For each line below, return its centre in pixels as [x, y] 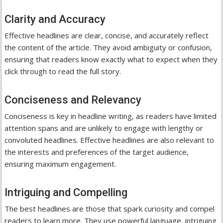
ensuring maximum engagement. [60, 164]
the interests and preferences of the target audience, [97, 152]
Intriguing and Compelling [66, 192]
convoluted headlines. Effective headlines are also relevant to [110, 140]
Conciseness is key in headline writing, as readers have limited [111, 116]
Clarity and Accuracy [55, 19]
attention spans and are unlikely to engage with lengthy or [104, 128]
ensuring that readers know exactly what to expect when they [111, 59]
